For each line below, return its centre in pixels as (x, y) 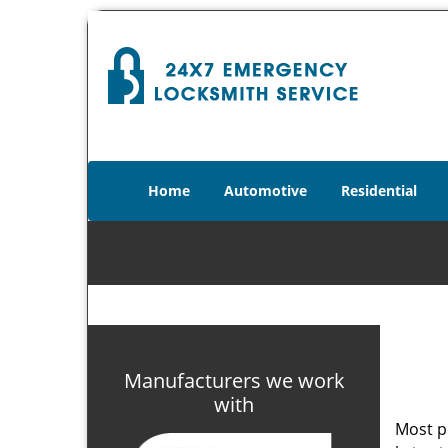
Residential (379, 190)
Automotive (265, 190)
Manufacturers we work (234, 380)
